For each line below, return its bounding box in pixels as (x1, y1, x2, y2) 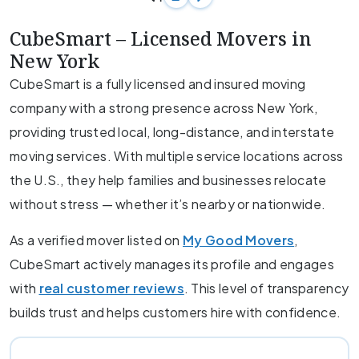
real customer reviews (38, 280, 184, 297)
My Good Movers (183, 232, 295, 249)
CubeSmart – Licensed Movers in (10, 26, 311, 52)
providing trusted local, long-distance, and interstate (10, 123, 335, 141)
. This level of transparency (184, 280, 349, 297)
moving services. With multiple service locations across (10, 147, 344, 165)
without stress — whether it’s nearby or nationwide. (10, 196, 326, 213)
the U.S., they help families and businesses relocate (10, 171, 327, 189)
